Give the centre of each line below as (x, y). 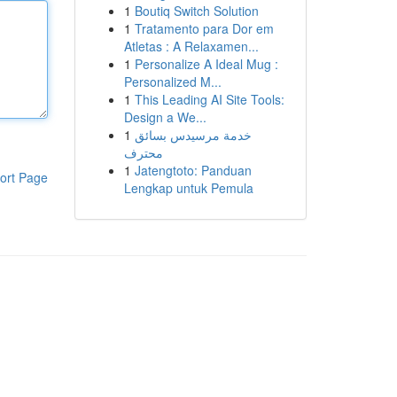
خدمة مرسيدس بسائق (193, 135)
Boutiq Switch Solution (196, 11)
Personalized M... (172, 82)
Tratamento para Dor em (204, 28)
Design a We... (165, 117)
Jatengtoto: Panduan (193, 170)
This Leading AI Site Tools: (209, 99)
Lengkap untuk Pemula (188, 188)
